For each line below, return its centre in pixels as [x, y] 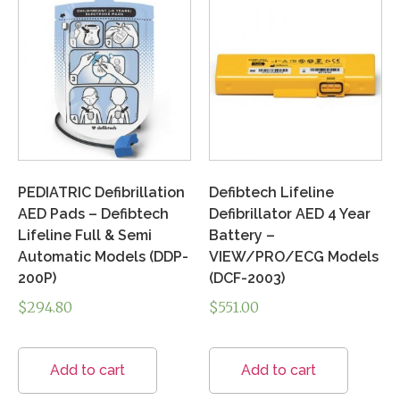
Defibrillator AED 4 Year [290, 213]
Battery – [242, 235]
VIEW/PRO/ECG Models [294, 256]
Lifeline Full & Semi [85, 235]
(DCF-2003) [247, 278]
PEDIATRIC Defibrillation [101, 192]
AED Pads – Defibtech [93, 213]
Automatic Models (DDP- [103, 256]
